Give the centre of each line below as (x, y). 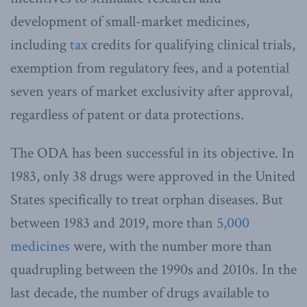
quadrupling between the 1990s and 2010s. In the (153, 269)
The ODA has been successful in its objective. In (152, 153)
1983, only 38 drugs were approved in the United (153, 176)
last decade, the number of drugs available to (140, 293)
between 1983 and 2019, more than (113, 223)
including (40, 45)
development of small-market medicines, (130, 21)
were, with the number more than (171, 246)
